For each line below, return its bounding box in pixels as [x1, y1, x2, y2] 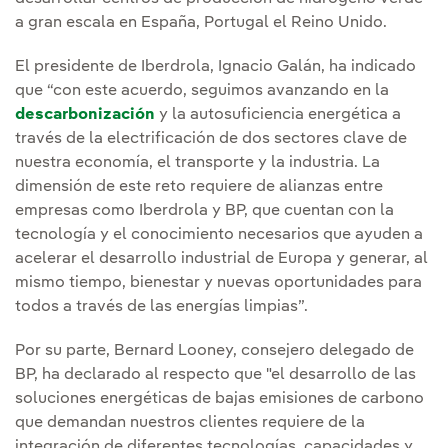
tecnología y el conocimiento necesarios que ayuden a [15, 227, 423, 244]
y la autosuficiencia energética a [155, 107, 401, 124]
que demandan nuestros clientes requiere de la [15, 415, 365, 432]
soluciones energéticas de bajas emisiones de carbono [15, 391, 424, 408]
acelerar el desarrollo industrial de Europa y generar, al [15, 251, 428, 268]
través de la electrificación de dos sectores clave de [15, 131, 407, 148]
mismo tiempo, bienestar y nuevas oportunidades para [15, 275, 422, 292]
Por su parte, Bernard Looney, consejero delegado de [15, 343, 414, 360]
